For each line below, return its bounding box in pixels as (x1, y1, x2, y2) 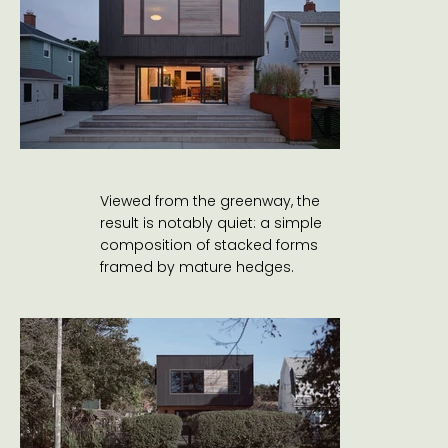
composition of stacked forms (99, 234, 318, 255)
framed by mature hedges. (99, 256, 294, 277)
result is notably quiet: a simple (99, 212, 322, 233)
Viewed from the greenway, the (99, 190, 320, 211)
